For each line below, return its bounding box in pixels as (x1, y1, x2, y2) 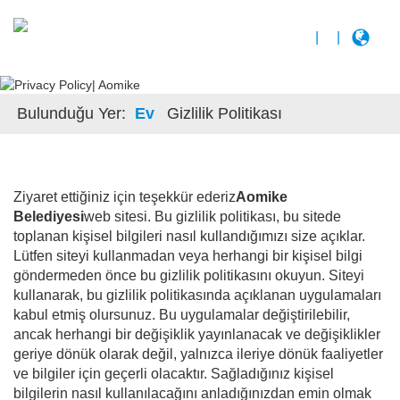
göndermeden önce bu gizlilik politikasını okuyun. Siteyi (13, 268, 364, 284)
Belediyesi (13, 209, 84, 225)
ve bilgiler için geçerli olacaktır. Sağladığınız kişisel (13, 366, 334, 382)
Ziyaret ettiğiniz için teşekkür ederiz (13, 189, 236, 205)
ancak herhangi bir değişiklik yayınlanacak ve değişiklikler (13, 327, 380, 343)
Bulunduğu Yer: (17, 104, 126, 123)
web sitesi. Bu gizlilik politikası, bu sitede (84, 209, 341, 225)
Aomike (236, 189, 287, 205)
